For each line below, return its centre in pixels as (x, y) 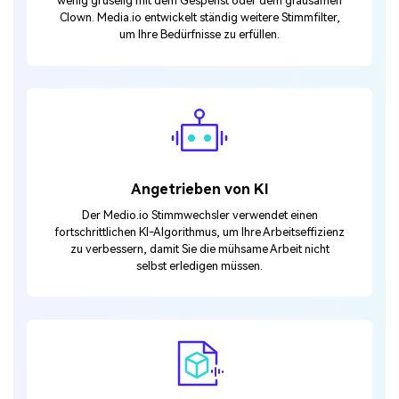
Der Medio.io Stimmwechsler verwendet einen (199, 215)
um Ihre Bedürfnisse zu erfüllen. (199, 34)
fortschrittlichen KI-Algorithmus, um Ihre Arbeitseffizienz (199, 232)
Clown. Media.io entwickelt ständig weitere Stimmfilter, (199, 17)
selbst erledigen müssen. (199, 265)
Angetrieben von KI (199, 190)
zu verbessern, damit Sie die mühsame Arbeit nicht (199, 248)
